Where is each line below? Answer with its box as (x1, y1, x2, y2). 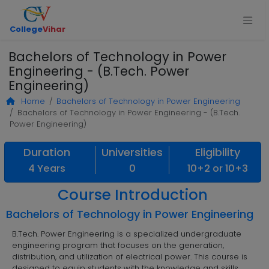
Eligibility (195, 145, 240, 160)
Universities (101, 145, 163, 160)
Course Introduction (57, 184, 208, 206)
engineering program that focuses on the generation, (12, 239, 225, 251)
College (10, 23, 43, 35)
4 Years (28, 161, 66, 175)
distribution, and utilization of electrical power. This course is (12, 250, 248, 262)
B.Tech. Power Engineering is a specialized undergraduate (12, 228, 242, 240)
